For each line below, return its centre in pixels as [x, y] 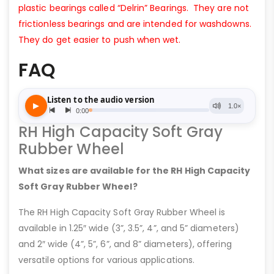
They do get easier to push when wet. [100, 39]
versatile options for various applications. [107, 260]
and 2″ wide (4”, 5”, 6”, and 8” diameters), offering [125, 244]
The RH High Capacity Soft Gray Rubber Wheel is [122, 212]
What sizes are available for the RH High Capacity [135, 170]
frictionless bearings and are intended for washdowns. [136, 24]
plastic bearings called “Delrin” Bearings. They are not [134, 8]
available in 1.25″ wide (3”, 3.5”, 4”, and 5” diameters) [129, 228]
